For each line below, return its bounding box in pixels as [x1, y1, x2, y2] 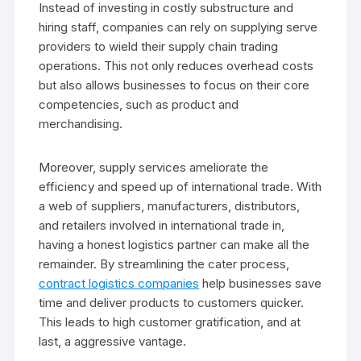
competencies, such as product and [39, 96, 239, 112]
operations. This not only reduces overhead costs [39, 57, 314, 73]
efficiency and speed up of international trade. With [39, 178, 322, 194]
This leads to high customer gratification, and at [39, 313, 301, 330]
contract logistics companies [39, 275, 200, 291]
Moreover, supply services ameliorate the [39, 159, 269, 175]
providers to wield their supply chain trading [39, 38, 279, 54]
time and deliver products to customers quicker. [39, 294, 305, 310]
